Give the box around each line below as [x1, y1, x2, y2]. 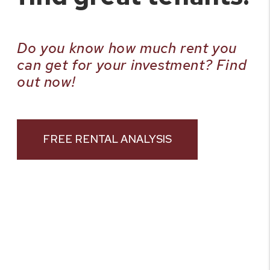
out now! [17, 72, 75, 91]
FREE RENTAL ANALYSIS [43, 132, 172, 146]
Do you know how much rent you [17, 38, 237, 57]
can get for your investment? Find [17, 55, 247, 74]
